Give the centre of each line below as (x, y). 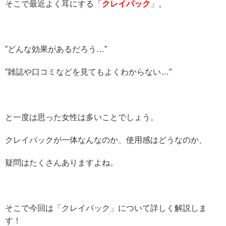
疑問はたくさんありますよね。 (62, 163)
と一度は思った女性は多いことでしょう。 (82, 118)
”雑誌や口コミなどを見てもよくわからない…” (88, 72)
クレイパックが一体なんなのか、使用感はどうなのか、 (106, 140)
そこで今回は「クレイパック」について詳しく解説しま (106, 208)
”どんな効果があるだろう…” (56, 49)
